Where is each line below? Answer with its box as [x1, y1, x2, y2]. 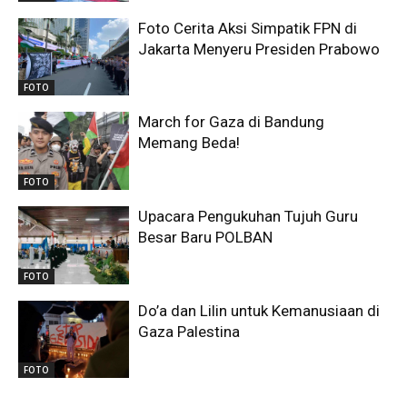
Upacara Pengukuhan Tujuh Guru [138, 206, 359, 225]
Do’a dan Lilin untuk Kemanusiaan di [138, 301, 381, 320]
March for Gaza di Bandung [138, 113, 325, 132]
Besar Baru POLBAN [138, 227, 273, 246]
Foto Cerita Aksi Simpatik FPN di [138, 18, 358, 37]
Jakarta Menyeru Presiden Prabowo [138, 39, 381, 58]
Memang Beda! [138, 134, 241, 153]
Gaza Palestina [138, 322, 241, 341]
